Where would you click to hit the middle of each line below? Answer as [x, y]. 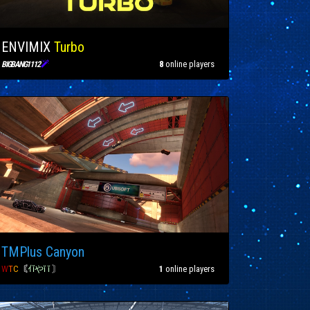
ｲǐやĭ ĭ [40, 268]
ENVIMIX [28, 47]
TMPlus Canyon [43, 252]
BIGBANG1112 [21, 64]
